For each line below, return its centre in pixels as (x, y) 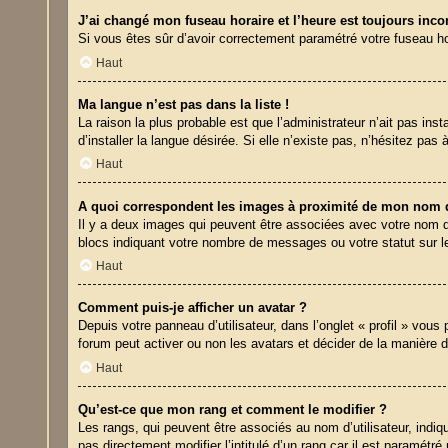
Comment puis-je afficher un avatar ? (193, 308)
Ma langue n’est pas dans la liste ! (184, 104)
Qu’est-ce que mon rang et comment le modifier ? (233, 410)
